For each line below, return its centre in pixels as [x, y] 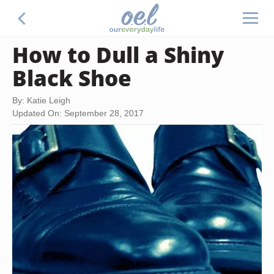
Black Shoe [72, 78]
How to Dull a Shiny [118, 54]
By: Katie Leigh [41, 100]
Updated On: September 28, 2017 [78, 113]
